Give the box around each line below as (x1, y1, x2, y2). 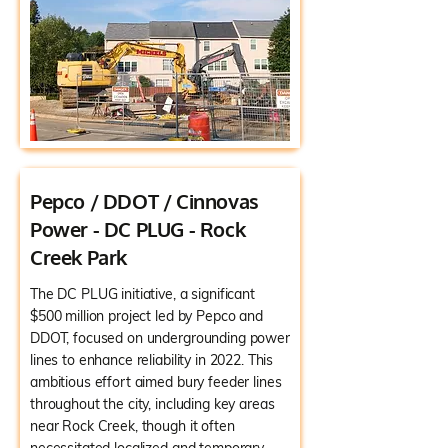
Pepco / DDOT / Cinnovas (30, 188, 259, 214)
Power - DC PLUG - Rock (30, 216, 246, 242)
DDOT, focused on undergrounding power (30, 329, 290, 347)
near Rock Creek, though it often (30, 417, 235, 435)
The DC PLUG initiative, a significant (30, 285, 255, 303)
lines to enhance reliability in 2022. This (30, 351, 274, 369)
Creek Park (30, 244, 127, 270)
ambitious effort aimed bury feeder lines (30, 373, 282, 391)
